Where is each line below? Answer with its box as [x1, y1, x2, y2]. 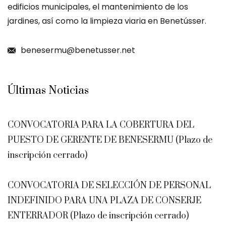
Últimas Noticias [8, 84, 89, 97]
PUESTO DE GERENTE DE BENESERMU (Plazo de [8, 135, 212, 146]
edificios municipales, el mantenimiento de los [8, 1, 188, 13]
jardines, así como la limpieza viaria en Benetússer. [8, 15, 206, 27]
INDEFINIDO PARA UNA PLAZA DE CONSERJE [8, 195, 201, 206]
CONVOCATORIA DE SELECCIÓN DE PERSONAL [8, 180, 211, 191]
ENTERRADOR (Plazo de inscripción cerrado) [8, 210, 189, 221]
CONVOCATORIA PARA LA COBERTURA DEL [8, 120, 194, 131]
